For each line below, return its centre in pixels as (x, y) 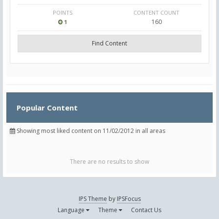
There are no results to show (109, 162)
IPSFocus (129, 199)
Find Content (109, 43)
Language (72, 210)
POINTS (63, 12)
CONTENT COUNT (156, 12)
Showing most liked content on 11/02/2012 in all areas (90, 131)
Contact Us (146, 210)
